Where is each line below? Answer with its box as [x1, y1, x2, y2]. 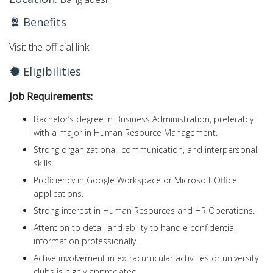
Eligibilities [20, 64, 81, 79]
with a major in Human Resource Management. [34, 127, 218, 139]
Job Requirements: [9, 89, 93, 103]
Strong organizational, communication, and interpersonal [34, 144, 257, 156]
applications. [34, 188, 83, 200]
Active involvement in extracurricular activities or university [34, 252, 258, 264]
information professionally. [34, 235, 138, 247]
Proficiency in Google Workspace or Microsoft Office [34, 174, 237, 186]
